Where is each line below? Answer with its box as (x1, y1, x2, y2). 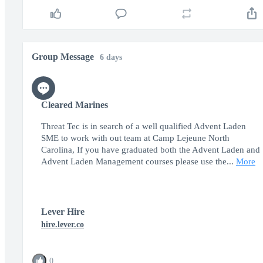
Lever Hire (41, 207, 85, 217)
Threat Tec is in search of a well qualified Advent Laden (41, 122, 246, 131)
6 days (100, 53, 122, 62)
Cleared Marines (41, 100, 108, 110)
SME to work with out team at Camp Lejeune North (41, 133, 230, 143)
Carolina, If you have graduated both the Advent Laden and (41, 145, 260, 154)
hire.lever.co (41, 220, 84, 229)
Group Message (32, 52, 96, 62)
